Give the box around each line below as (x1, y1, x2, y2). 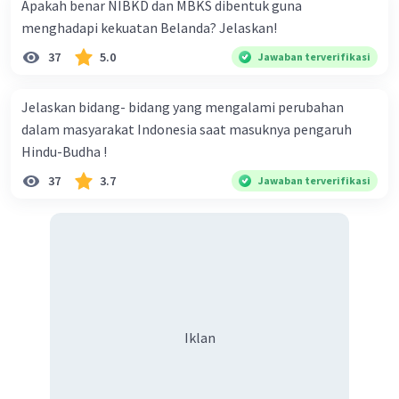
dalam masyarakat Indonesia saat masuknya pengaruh (21, 120, 352, 139)
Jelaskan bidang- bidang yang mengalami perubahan (21, 98, 344, 117)
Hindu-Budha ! (21, 142, 107, 161)
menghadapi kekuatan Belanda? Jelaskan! (21, 19, 277, 37)
